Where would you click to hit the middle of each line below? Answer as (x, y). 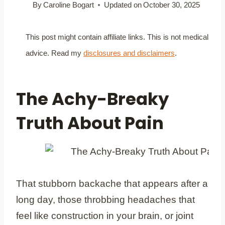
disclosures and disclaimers (129, 53)
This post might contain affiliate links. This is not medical (117, 37)
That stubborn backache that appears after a (112, 183)
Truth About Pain (90, 123)
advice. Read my (55, 53)
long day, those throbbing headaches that (105, 199)
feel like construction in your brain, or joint (105, 215)
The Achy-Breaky (92, 99)
